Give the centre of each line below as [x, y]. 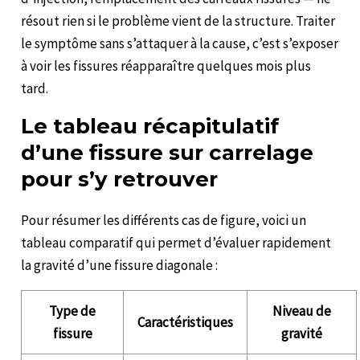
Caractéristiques [186, 323]
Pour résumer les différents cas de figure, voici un [164, 221]
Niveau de [302, 311]
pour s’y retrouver [120, 180]
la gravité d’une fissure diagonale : [120, 266]
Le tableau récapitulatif [150, 127]
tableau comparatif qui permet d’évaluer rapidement [176, 243]
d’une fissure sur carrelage [168, 153]
